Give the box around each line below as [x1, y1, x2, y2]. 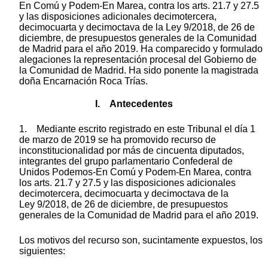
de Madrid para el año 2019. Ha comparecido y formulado [19, 43, 263, 54]
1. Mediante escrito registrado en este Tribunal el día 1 [19, 123, 255, 134]
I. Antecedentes [95, 98, 173, 109]
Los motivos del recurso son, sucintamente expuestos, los [19, 234, 263, 245]
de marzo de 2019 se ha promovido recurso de [19, 134, 216, 145]
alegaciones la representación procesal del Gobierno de [19, 54, 257, 65]
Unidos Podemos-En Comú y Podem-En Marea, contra [19, 166, 251, 177]
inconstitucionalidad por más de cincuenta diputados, [19, 145, 244, 156]
